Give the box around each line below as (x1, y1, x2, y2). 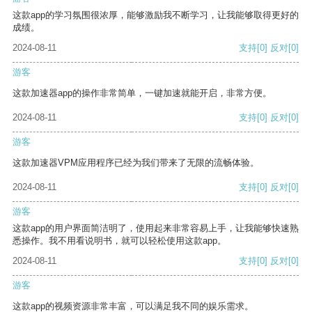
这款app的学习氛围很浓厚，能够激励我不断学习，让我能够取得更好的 (13, 10, 299, 21)
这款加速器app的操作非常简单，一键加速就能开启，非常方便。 (13, 88, 272, 99)
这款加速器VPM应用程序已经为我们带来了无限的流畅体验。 (13, 157, 259, 169)
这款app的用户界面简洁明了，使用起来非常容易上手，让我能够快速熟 (13, 223, 299, 234)
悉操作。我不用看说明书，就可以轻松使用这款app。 (13, 235, 226, 247)
